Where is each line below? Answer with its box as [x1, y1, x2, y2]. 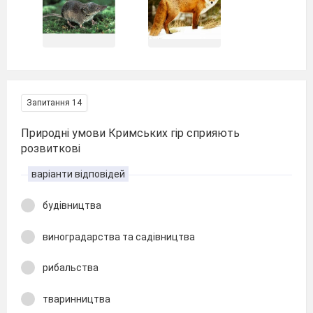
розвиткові [21, 142, 80, 155]
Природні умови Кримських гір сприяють [21, 126, 240, 140]
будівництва [43, 200, 101, 211]
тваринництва [43, 293, 110, 305]
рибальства [43, 262, 99, 273]
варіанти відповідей [31, 168, 125, 180]
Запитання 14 [27, 98, 82, 108]
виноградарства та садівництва [43, 231, 195, 242]
